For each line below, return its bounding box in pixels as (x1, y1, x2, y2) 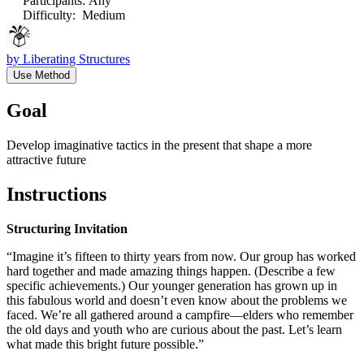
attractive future (6, 153, 86, 167)
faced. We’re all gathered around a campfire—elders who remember (6, 307, 353, 322)
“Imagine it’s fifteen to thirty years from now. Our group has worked (6, 249, 356, 263)
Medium (82, 8, 125, 23)
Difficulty (23, 8, 72, 23)
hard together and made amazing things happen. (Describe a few (6, 263, 336, 278)
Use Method (13, 69, 70, 82)
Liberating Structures (23, 52, 130, 67)
